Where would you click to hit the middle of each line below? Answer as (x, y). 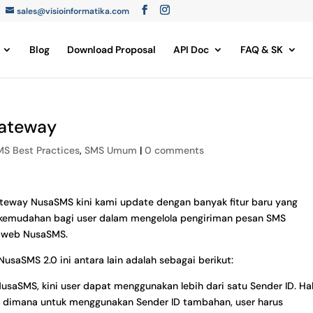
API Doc (191, 50)
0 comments (175, 150)
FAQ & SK (262, 50)
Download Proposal (111, 50)
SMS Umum (111, 150)
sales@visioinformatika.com (73, 11)
